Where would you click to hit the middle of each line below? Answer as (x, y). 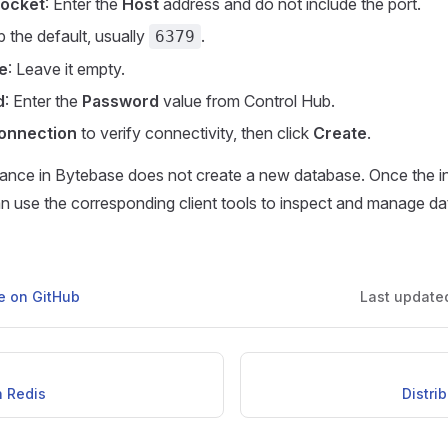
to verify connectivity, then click (195, 132)
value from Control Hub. (247, 100)
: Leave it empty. (66, 68)
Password (120, 100)
